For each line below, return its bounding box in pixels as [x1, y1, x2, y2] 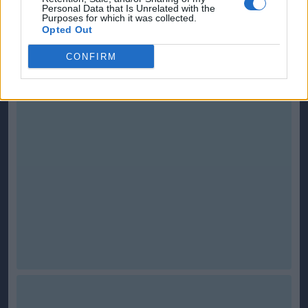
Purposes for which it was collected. [42, 12, 197, 23]
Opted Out [42, 24, 93, 35]
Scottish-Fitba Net [54, 23, 138, 35]
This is [21, 23, 54, 35]
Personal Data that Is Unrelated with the [42, 3, 215, 14]
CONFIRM [65, 51, 117, 62]
